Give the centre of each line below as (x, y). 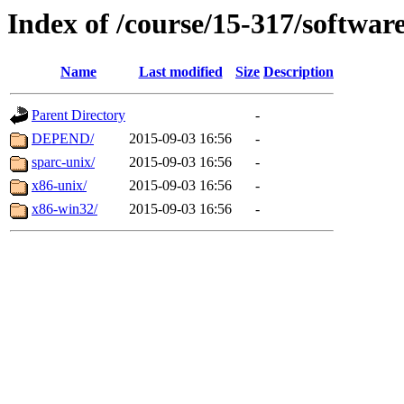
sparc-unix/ (63, 162)
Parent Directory (78, 115)
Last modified (180, 72)
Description (298, 72)
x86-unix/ (59, 186)
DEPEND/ (63, 139)
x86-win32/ (64, 209)
